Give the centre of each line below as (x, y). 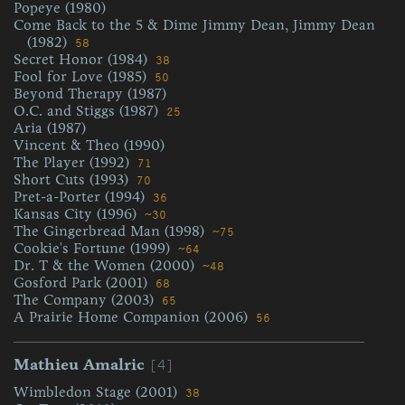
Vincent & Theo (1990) (89, 145)
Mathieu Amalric (79, 364)
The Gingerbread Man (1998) (111, 231)
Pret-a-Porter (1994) (81, 197)
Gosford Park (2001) (83, 283)
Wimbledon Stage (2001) (98, 392)
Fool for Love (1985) (82, 76)
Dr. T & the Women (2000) (106, 265)
